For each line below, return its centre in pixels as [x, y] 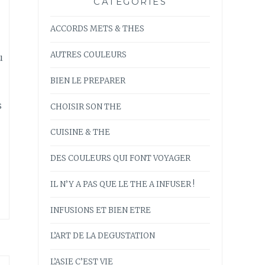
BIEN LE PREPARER [88, 80]
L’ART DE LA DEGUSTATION [103, 236]
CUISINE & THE [80, 132]
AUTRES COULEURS [88, 54]
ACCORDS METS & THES [97, 29]
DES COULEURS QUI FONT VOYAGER [120, 159]
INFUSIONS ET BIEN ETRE [101, 210]
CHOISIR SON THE [86, 106]
